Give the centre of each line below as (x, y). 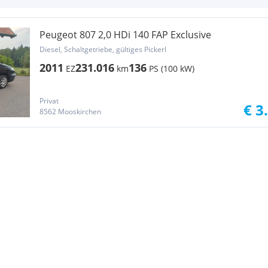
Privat (49, 101)
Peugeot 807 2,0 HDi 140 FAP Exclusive (125, 35)
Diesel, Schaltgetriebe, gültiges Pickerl (103, 49)
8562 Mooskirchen (70, 112)
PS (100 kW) (172, 68)
